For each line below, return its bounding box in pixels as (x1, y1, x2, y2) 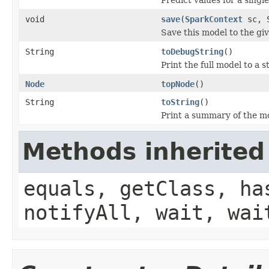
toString (161, 97, 199, 107)
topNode (161, 79, 195, 89)
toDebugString (161, 46, 223, 56)
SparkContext (185, 14, 243, 24)
